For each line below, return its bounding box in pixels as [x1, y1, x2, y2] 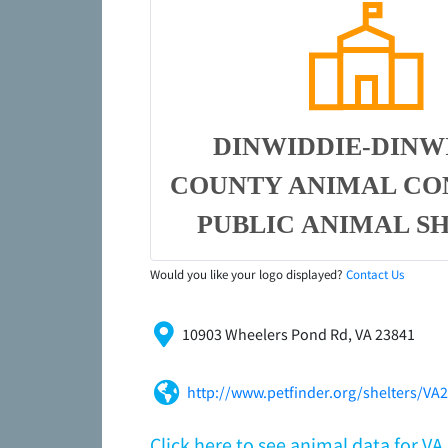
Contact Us [346, 266, 404, 283]
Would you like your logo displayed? [150, 266, 346, 283]
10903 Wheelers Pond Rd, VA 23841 [182, 324, 415, 345]
